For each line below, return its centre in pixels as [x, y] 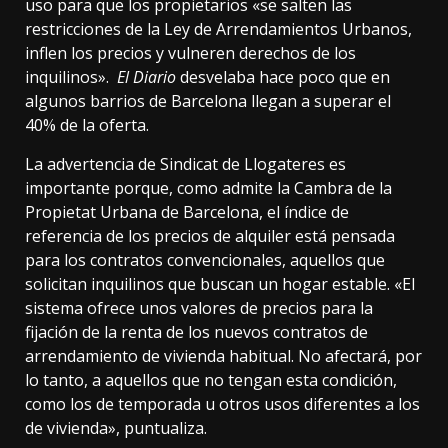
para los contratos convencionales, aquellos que [205, 260]
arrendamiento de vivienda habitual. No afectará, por [223, 356]
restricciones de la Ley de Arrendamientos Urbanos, [218, 29]
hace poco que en [322, 77]
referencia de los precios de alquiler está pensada [210, 236]
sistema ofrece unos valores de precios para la [199, 308]
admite [247, 188]
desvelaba [215, 77]
